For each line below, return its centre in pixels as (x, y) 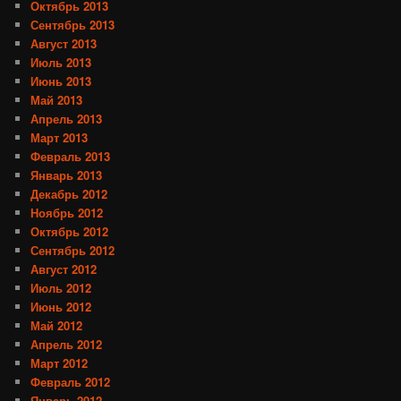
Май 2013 (57, 100)
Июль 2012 (61, 288)
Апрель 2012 (67, 345)
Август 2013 (64, 44)
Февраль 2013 (71, 157)
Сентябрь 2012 (73, 251)
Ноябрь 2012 (67, 213)
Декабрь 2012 (69, 194)
